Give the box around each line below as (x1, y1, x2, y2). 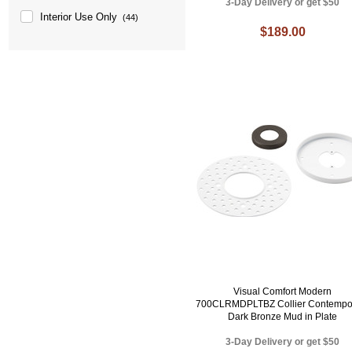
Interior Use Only (40, 10, 118, 23)
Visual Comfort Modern (233, 285, 332, 297)
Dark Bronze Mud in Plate (228, 310, 338, 322)
